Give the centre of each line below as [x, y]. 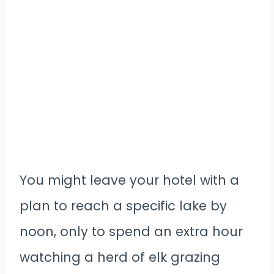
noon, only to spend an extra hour [131, 232]
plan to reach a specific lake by [123, 206]
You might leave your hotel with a [129, 180]
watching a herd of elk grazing [120, 257]
